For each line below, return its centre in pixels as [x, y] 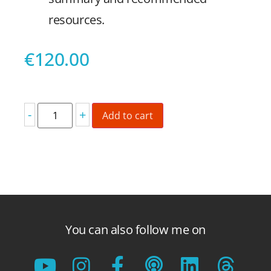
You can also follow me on [135, 229]
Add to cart [127, 115]
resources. [77, 19]
